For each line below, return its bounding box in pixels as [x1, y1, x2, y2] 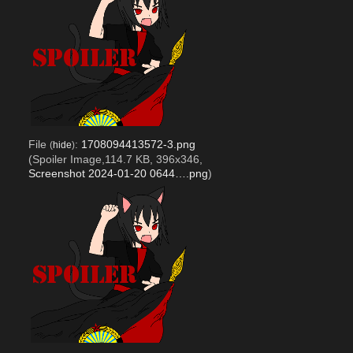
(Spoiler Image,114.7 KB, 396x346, [28, 153, 203, 166]
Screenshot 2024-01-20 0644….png [28, 167, 208, 180]
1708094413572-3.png [80, 138, 195, 151]
